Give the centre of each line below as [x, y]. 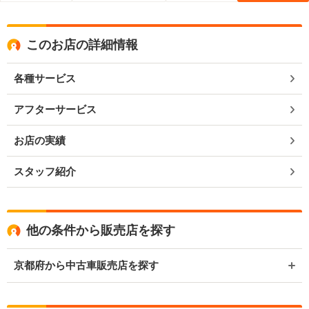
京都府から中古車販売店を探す [86, 265]
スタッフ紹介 [45, 171]
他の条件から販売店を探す [101, 230]
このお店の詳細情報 [82, 45]
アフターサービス [55, 109]
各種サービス [45, 78]
